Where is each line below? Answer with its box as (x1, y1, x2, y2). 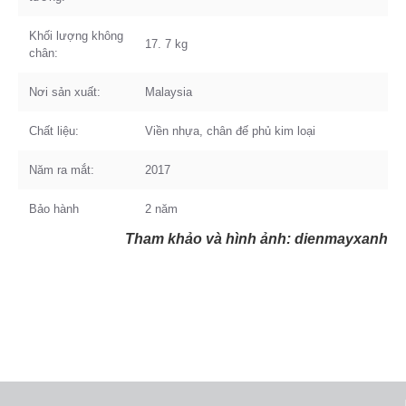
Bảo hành (29, 201, 79, 216)
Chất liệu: (29, 123, 79, 138)
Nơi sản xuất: (29, 84, 101, 99)
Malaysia (145, 84, 192, 99)
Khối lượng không (29, 28, 123, 43)
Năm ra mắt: (29, 162, 94, 177)
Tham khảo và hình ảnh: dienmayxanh (125, 230, 388, 246)
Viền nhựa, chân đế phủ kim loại (145, 123, 315, 138)
